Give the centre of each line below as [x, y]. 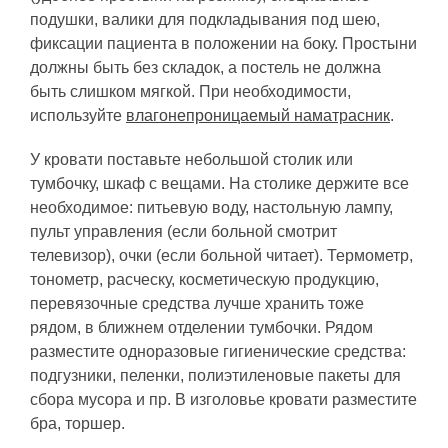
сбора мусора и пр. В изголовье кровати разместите [223, 399]
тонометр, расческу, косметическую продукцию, [204, 279]
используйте [78, 115]
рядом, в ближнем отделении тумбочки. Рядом [201, 327]
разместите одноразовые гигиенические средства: [218, 351]
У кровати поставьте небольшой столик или [191, 159]
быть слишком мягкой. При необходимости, [190, 91]
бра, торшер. [77, 423]
